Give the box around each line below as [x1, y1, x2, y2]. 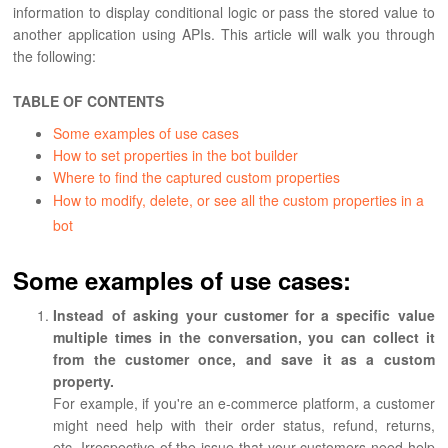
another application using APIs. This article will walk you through [13, 24, 435, 45]
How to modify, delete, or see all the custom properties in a [53, 190, 425, 211]
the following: [13, 46, 97, 67]
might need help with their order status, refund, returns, [53, 415, 435, 436]
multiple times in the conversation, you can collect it [53, 327, 435, 348]
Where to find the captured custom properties [53, 167, 341, 188]
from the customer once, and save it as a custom [53, 349, 435, 370]
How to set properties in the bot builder [53, 145, 299, 166]
